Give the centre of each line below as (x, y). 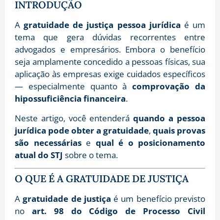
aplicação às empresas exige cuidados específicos (110, 74)
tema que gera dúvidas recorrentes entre (110, 37)
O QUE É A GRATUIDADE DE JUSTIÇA (102, 179)
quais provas (179, 130)
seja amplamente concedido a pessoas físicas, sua (110, 62)
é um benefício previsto (158, 199)
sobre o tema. (90, 155)
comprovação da (169, 86)
